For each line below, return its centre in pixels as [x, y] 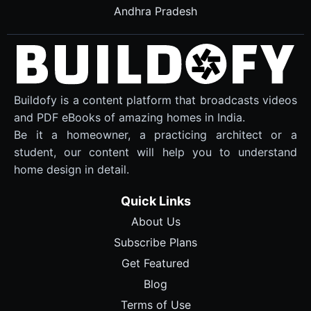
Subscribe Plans [155, 243]
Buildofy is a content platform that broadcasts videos [155, 100]
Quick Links [155, 201]
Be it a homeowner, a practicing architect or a [155, 135]
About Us [155, 222]
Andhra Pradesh [155, 11]
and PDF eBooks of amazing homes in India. [129, 118]
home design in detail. [72, 170]
